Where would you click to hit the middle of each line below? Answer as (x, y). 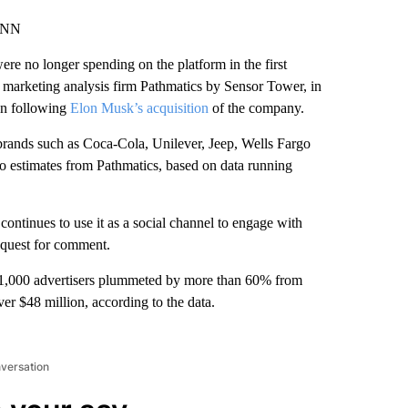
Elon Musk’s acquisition (139, 108)
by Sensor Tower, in (263, 86)
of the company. (256, 108)
